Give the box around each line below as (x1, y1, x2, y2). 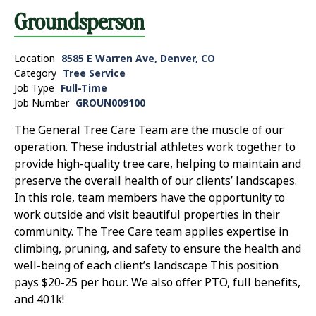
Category (14, 66, 56, 80)
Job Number (14, 95, 69, 110)
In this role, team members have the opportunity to (14, 189, 285, 206)
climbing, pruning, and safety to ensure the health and (14, 240, 301, 257)
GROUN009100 (75, 95, 145, 110)
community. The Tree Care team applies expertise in (14, 223, 288, 240)
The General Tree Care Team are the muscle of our (14, 121, 284, 138)
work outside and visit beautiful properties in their (14, 206, 280, 223)
